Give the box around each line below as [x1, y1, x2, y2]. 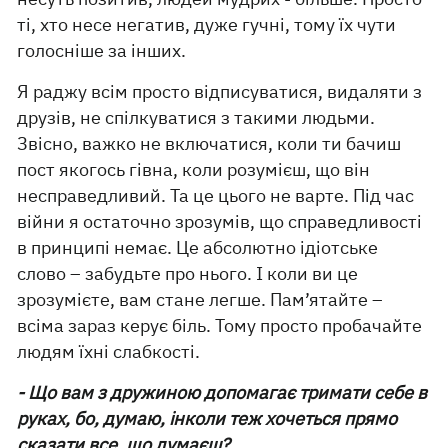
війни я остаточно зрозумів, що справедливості [17, 209, 423, 233]
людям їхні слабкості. [17, 339, 201, 363]
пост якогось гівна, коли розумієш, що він [17, 157, 371, 181]
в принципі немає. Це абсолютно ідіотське [17, 235, 379, 259]
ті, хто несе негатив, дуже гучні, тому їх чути [17, 12, 397, 36]
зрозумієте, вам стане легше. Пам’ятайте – [17, 287, 384, 311]
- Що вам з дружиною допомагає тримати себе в [17, 380, 428, 404]
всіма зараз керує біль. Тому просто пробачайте [17, 313, 423, 337]
